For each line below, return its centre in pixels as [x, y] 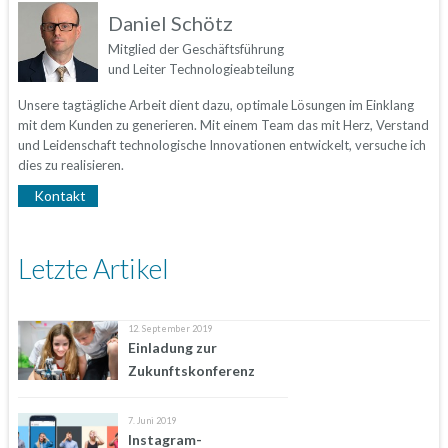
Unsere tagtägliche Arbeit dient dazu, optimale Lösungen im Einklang [215, 104]
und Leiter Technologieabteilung [200, 68]
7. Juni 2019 [151, 420]
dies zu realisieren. [70, 164]
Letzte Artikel [93, 268]
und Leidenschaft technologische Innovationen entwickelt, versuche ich [221, 144]
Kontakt [59, 195]
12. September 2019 [169, 328]
